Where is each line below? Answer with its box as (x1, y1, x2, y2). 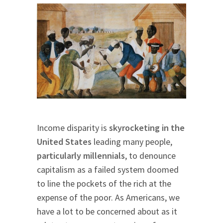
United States (37, 136, 92, 148)
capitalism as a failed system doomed (37, 164, 179, 176)
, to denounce (125, 150, 176, 162)
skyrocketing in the (109, 122, 185, 134)
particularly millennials (37, 150, 125, 162)
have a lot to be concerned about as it (37, 206, 177, 218)
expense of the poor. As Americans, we (37, 192, 180, 204)
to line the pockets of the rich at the (37, 178, 171, 190)
